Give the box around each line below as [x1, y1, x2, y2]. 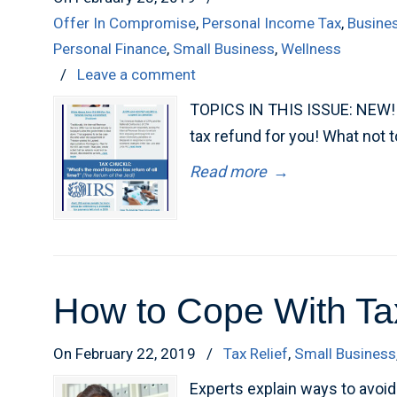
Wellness [281, 40, 342, 58]
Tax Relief [223, 345, 289, 362]
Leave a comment [77, 66, 197, 83]
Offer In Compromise [53, 14, 197, 32]
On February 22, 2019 [53, 345, 200, 362]
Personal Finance [53, 40, 167, 58]
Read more [190, 162, 268, 181]
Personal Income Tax [202, 14, 342, 32]
